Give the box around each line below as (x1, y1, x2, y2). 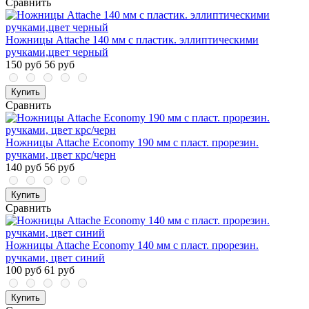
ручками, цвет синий (6, 252, 105, 264)
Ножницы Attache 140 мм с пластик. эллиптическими (6, 34, 259, 46)
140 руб (6, 161, 41, 174)
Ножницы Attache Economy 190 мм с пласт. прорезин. (6, 137, 259, 149)
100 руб (6, 264, 41, 277)
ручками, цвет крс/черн (6, 149, 116, 161)
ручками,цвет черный (6, 46, 108, 59)
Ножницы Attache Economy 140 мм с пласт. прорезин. (6, 239, 259, 252)
